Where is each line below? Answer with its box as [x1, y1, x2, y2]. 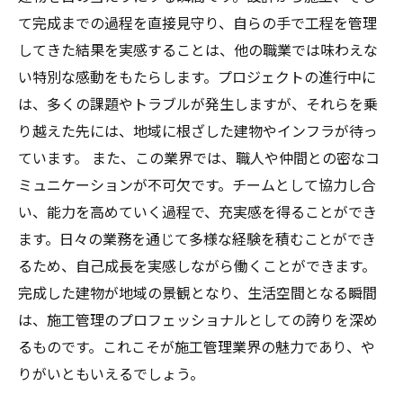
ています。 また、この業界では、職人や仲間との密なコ [18, 150, 380, 167]
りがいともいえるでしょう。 [18, 366, 204, 383]
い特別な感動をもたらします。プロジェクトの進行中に [18, 69, 376, 86]
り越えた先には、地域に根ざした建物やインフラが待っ [18, 123, 378, 140]
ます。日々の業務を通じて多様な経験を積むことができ [18, 231, 376, 248]
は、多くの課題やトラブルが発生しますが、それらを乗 [18, 96, 378, 113]
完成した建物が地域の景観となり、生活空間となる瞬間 [18, 285, 377, 302]
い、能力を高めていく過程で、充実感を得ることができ [18, 204, 377, 221]
